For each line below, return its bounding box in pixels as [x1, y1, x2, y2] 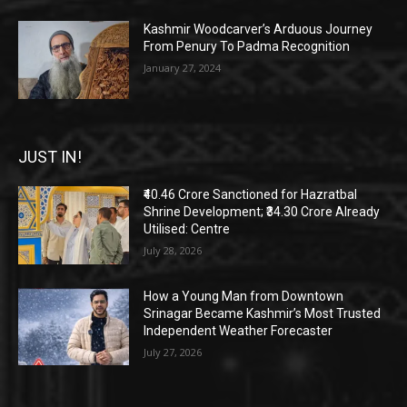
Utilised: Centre [144, 222, 231, 237]
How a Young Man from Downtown [144, 288, 344, 303]
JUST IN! [18, 147, 82, 167]
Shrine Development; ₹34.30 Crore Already [144, 204, 381, 220]
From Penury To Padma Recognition [144, 39, 351, 55]
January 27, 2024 [144, 61, 222, 75]
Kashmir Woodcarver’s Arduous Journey [144, 22, 373, 37]
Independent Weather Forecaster [144, 323, 333, 338]
